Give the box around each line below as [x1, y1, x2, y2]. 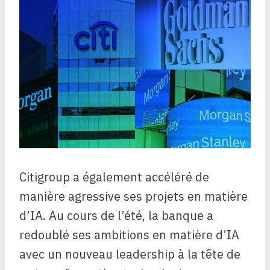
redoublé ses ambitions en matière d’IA [19, 227, 239, 243]
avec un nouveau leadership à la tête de [19, 246, 240, 263]
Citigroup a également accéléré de [19, 169, 209, 186]
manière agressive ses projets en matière [19, 188, 248, 205]
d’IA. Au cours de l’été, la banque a [19, 207, 213, 224]
